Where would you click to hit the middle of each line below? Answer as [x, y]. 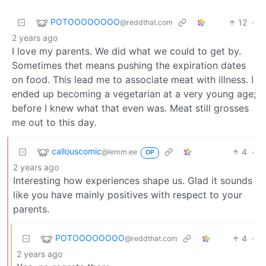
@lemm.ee [119, 152]
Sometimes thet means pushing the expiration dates [129, 66]
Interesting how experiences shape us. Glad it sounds [133, 181]
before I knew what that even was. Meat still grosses [130, 108]
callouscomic [77, 151]
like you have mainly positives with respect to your [128, 195]
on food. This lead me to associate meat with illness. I [133, 80]
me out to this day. [54, 123]
